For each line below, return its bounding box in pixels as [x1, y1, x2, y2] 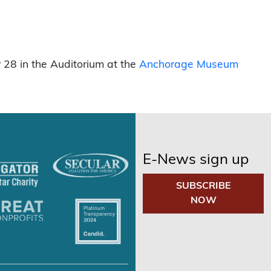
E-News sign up [143, 152, 249, 167]
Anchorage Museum [139, 59, 238, 70]
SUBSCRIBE [175, 180, 231, 191]
